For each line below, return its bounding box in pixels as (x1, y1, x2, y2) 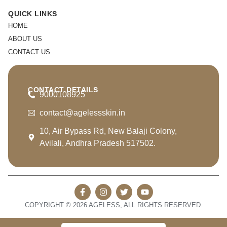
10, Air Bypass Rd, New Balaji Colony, (39, 126, 177, 135)
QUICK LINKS (8, 10, 57, 18)
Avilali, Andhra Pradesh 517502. (39, 138, 156, 147)
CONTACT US (8, 48, 50, 56)
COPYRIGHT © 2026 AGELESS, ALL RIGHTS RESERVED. (24, 201, 203, 209)
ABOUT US (8, 35, 42, 43)
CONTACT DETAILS (28, 86, 98, 94)
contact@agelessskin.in (39, 108, 125, 117)
